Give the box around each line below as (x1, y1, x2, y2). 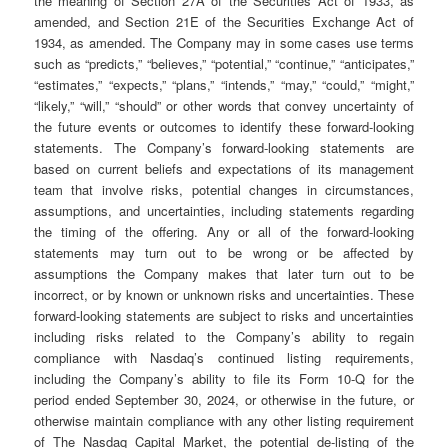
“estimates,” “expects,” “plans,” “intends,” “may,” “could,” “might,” (34, 74, 414, 94)
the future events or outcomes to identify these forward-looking (34, 116, 414, 136)
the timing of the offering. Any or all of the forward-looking (34, 221, 414, 241)
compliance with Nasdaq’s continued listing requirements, (34, 347, 414, 367)
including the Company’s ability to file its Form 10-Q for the (34, 368, 414, 388)
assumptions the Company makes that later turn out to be (34, 263, 414, 283)
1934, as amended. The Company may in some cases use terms (34, 32, 414, 52)
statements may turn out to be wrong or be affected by (34, 242, 414, 262)
